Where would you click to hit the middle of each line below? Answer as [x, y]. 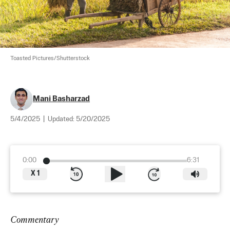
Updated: [62, 120]
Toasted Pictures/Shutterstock [50, 59]
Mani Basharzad [61, 99]
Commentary [34, 220]
